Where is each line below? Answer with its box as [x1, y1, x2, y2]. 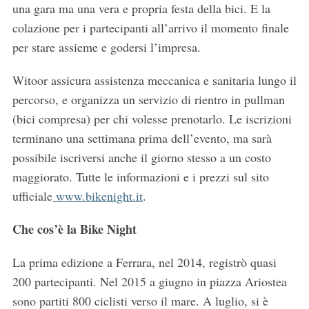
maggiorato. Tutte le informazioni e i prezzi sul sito [12, 168, 269, 185]
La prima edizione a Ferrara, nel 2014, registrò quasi [12, 253, 277, 270]
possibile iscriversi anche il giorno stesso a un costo [12, 148, 271, 166]
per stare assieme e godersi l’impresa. [12, 38, 201, 55]
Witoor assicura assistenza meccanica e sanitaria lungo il [12, 71, 297, 88]
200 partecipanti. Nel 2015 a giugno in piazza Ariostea [12, 272, 287, 290]
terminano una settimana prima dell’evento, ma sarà [12, 129, 272, 146]
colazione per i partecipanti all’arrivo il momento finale [12, 19, 289, 36]
